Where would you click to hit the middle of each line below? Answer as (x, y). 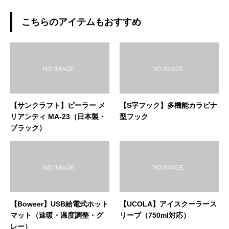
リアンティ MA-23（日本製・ (58, 117)
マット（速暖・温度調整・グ (57, 215)
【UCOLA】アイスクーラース (168, 204)
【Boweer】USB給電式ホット (59, 204)
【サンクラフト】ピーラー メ (58, 105)
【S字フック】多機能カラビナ (168, 105)
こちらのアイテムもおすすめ (81, 22)
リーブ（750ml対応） (155, 215)
